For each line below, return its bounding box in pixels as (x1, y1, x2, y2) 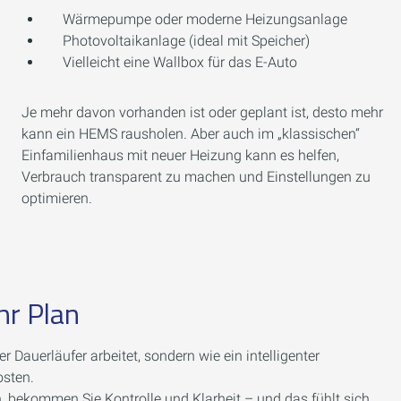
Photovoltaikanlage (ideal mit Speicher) (63, 32, 310, 49)
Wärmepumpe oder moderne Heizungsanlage (63, 11, 347, 28)
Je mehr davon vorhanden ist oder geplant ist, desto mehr (21, 104, 383, 121)
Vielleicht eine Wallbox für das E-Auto (63, 54, 297, 71)
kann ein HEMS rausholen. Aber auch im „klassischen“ (21, 125, 360, 142)
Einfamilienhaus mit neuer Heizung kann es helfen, (21, 147, 339, 164)
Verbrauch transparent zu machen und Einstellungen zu (21, 168, 371, 185)
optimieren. (21, 190, 92, 207)
